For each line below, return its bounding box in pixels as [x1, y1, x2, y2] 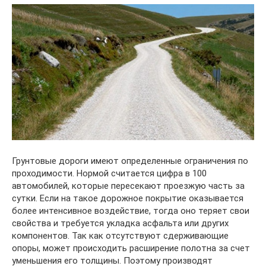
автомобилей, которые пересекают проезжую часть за [12, 180, 245, 191]
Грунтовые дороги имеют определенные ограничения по [12, 155, 248, 166]
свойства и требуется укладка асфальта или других [12, 217, 229, 229]
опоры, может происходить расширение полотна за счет [12, 242, 250, 254]
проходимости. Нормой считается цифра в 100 [12, 167, 207, 179]
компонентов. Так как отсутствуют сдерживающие [12, 230, 229, 241]
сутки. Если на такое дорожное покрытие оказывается [12, 192, 243, 204]
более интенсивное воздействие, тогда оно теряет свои [12, 205, 249, 216]
